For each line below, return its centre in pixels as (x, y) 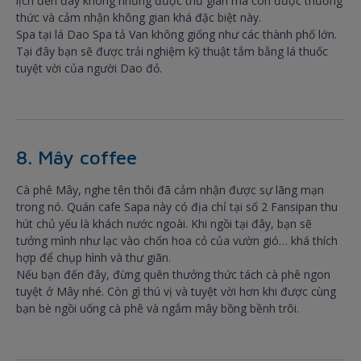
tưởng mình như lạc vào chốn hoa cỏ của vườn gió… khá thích (177, 241)
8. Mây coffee (77, 158)
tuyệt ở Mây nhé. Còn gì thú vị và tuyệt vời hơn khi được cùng (176, 292)
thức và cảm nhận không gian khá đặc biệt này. (139, 18)
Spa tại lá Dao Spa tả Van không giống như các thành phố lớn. (176, 35)
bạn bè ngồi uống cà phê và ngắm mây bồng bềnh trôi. (158, 309)
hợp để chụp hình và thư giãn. (93, 258)
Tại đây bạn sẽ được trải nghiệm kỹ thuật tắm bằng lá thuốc (172, 52)
